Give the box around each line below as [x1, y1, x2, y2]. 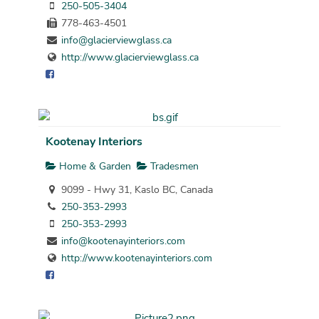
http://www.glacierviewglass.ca [61, 51, 199, 65]
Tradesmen [147, 159, 199, 173]
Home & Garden [56, 159, 131, 173]
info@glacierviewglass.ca [61, 33, 172, 48]
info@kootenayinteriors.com [61, 234, 185, 249]
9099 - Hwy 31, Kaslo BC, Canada [58, 183, 213, 197]
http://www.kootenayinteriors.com [61, 251, 212, 266]
